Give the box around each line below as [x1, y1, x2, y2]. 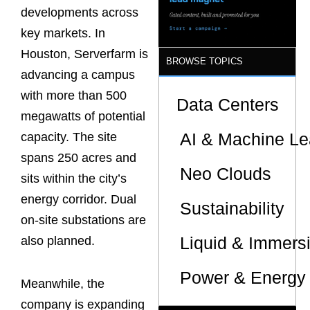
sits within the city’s [21, 172, 127, 186]
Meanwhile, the [21, 276, 104, 291]
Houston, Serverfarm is [21, 47, 148, 62]
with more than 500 [21, 89, 127, 103]
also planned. [21, 234, 95, 248]
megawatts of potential [21, 109, 145, 124]
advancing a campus [21, 68, 135, 82]
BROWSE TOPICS [166, 55, 244, 66]
